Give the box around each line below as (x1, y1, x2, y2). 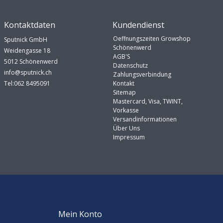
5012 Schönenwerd (4, 57, 58, 66)
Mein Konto (58, 208, 102, 220)
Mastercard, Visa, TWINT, (112, 97, 183, 106)
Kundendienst (112, 19, 164, 30)
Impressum (112, 132, 145, 141)
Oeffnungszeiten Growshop (112, 34, 191, 43)
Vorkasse (112, 106, 139, 114)
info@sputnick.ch (4, 68, 52, 77)
